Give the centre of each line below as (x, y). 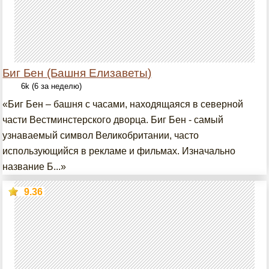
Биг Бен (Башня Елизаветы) (77, 73)
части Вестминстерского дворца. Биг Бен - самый (113, 120)
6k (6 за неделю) (52, 86)
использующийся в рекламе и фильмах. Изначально (119, 151)
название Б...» (35, 167)
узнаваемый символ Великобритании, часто (101, 135)
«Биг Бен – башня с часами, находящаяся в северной (123, 104)
